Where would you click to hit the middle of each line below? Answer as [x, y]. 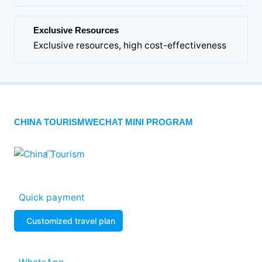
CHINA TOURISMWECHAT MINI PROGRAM [104, 123]
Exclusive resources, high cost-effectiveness [130, 46]
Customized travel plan [71, 221]
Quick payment [52, 198]
